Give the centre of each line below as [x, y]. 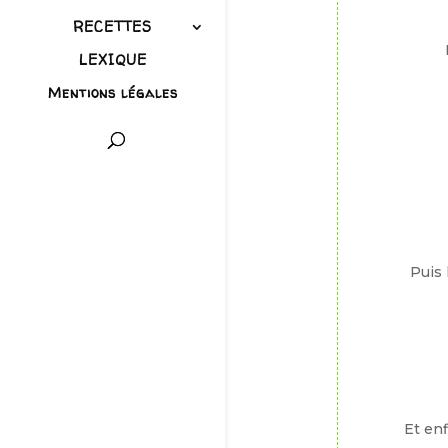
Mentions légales [112, 93]
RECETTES [112, 27]
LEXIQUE [112, 60]
